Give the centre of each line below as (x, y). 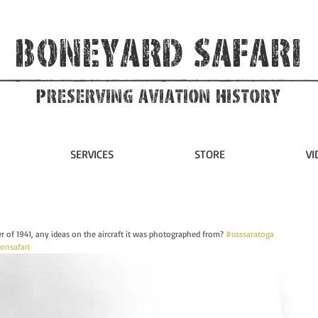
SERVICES (92, 154)
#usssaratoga (250, 234)
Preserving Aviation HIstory (159, 97)
